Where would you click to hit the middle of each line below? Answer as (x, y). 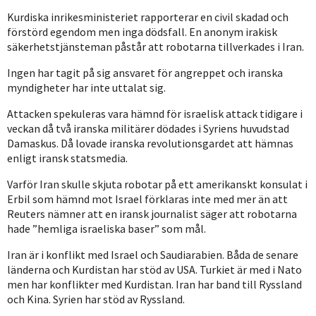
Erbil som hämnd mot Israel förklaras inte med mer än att (147, 199)
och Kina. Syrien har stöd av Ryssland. (96, 299)
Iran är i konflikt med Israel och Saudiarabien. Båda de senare (153, 254)
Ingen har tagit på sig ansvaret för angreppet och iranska (145, 72)
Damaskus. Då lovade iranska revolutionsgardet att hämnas (150, 143)
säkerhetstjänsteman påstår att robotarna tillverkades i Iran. (156, 46)
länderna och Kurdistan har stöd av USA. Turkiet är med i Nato (154, 269)
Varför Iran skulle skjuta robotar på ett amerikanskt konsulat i (157, 184)
